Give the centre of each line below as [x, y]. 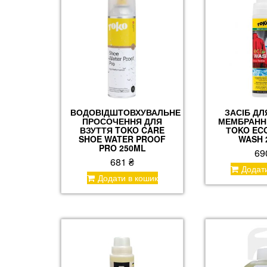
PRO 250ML [122, 148]
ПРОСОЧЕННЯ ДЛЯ [122, 121]
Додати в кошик [128, 178]
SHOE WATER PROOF [122, 139]
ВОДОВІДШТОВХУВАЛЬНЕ [125, 112]
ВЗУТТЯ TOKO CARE [122, 130]
